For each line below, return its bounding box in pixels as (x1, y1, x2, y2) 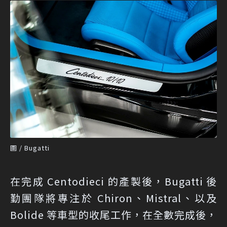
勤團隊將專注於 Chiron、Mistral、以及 (10, 191, 217, 206)
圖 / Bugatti (10, 143, 50, 153)
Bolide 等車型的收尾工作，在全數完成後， (10, 207, 217, 222)
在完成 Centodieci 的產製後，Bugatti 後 (10, 174, 217, 189)
